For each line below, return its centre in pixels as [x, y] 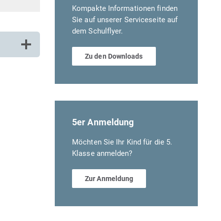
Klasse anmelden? [102, 154]
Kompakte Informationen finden [125, 9]
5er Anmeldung [103, 122]
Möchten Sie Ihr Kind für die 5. [122, 142]
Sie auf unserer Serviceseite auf [125, 20]
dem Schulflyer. [98, 31]
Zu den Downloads [114, 56]
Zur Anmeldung [109, 179]
